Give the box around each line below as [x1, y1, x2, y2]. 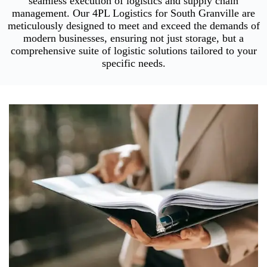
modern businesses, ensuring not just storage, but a [23, 32, 244, 44]
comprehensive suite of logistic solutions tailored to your [10, 44, 257, 57]
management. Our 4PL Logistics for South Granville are [12, 7, 255, 19]
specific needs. [101, 57, 166, 69]
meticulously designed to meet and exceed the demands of [7, 19, 260, 32]
